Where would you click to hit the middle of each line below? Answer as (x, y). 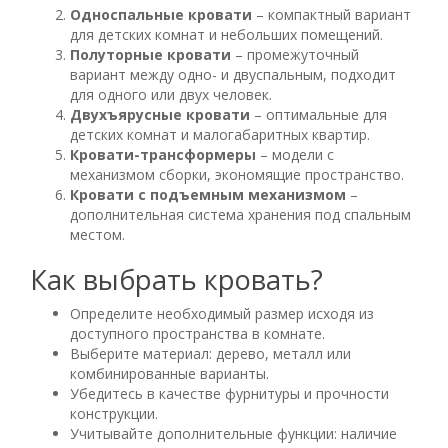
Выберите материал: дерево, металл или (210, 353)
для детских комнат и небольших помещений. (226, 34)
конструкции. (114, 413)
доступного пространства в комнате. (197, 333)
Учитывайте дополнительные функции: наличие (233, 433)
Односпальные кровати (161, 14)
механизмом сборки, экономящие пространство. (237, 174)
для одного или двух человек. (171, 94)
